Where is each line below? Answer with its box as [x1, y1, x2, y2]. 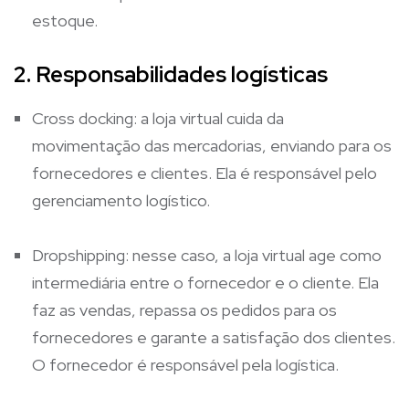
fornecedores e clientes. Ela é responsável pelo [32, 162, 377, 184]
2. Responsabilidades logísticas [14, 59, 328, 89]
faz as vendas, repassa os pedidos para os [32, 299, 337, 320]
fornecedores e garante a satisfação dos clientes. [32, 326, 395, 348]
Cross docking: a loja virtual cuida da [32, 107, 284, 129]
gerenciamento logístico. [32, 189, 210, 211]
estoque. [32, 9, 98, 31]
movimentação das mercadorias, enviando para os [32, 134, 392, 156]
